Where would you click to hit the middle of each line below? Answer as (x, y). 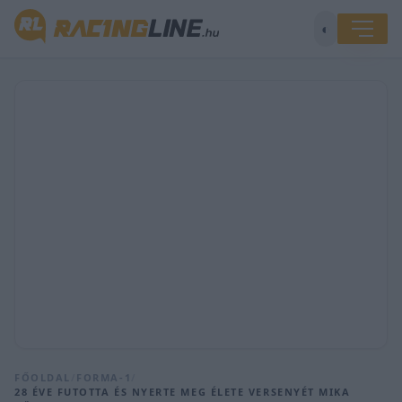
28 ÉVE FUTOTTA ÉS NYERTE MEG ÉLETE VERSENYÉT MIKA (183, 392)
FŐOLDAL (43, 377)
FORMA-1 (104, 377)
